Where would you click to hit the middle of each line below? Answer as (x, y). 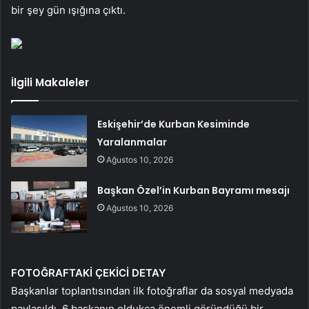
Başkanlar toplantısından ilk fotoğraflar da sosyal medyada (152, 290)
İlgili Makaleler (50, 82)
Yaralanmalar (132, 142)
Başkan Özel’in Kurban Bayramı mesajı (194, 190)
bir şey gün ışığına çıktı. (68, 10)
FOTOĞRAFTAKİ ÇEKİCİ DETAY (89, 272)
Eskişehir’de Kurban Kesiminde (174, 124)
